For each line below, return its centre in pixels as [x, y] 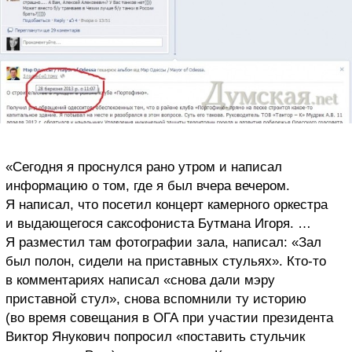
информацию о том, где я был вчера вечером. [148, 185]
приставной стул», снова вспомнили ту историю [156, 299]
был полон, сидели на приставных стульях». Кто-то [166, 261]
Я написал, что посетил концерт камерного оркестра [167, 204]
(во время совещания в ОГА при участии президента [169, 317]
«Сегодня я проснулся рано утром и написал [144, 167]
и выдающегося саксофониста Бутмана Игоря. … [158, 223]
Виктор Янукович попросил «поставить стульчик [155, 336]
